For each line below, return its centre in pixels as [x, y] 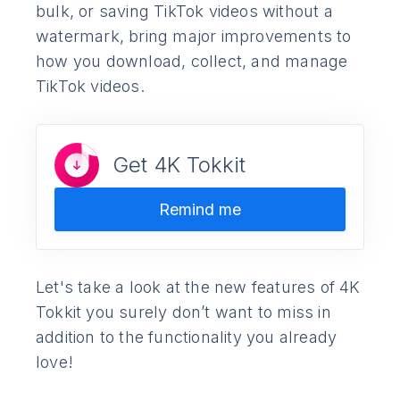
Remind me [200, 209]
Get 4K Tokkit [179, 165]
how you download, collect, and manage [192, 62]
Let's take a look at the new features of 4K [198, 287]
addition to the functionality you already [187, 337]
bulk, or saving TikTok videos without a [184, 12]
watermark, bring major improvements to [194, 37]
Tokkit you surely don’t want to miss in [183, 312]
